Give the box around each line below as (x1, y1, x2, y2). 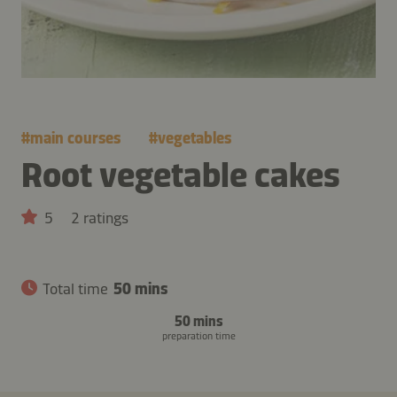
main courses (30, 128, 121, 148)
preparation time (161, 329, 236, 342)
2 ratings (71, 207, 128, 228)
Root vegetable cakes (21, 152, 340, 196)
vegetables (158, 128, 231, 148)
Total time (43, 278, 108, 299)
